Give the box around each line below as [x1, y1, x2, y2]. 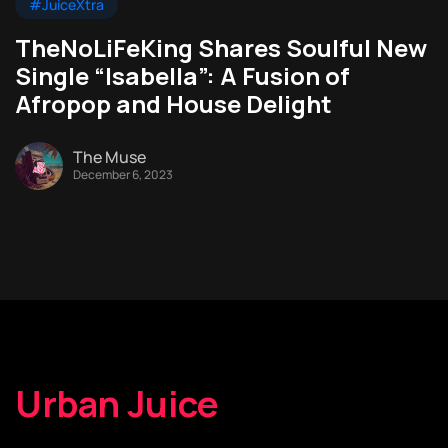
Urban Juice [15, 379, 219, 428]
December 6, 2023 [73, 165, 173, 183]
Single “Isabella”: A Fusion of [15, 59, 350, 92]
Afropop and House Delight [15, 87, 332, 120]
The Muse [73, 145, 146, 168]
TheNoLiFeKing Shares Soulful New [15, 31, 427, 64]
